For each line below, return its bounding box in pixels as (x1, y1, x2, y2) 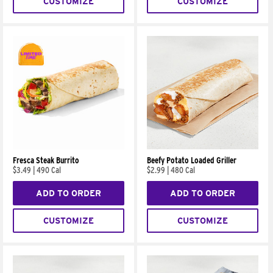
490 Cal (37, 165, 61, 175)
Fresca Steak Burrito (13, 155, 79, 166)
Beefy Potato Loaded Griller (147, 155, 237, 166)
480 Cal (171, 165, 196, 175)
